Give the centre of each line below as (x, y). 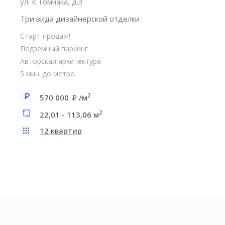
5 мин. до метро (47, 74)
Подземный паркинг (54, 48)
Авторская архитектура (61, 61)
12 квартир (61, 131)
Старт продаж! (45, 36)
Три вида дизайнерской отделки (80, 19)
